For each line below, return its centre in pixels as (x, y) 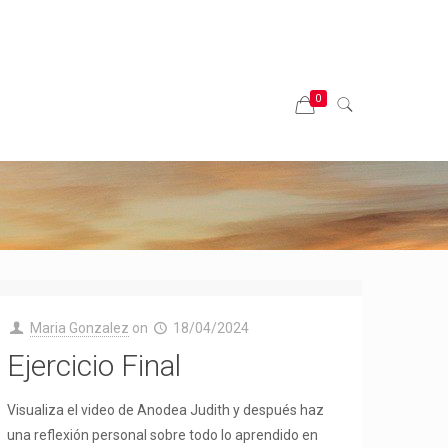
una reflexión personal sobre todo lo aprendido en (163, 435)
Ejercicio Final (94, 365)
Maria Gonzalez (79, 328)
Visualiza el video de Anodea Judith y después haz (166, 410)
